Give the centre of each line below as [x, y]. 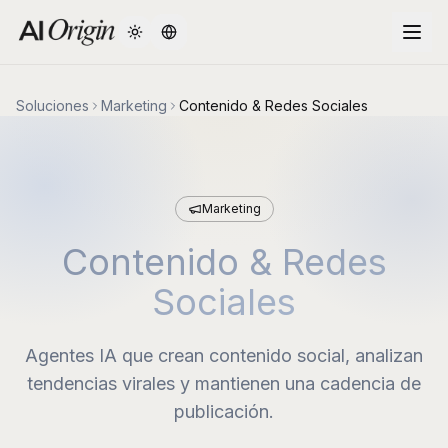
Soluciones [52, 105]
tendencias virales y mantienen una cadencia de [224, 383]
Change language [226, 40]
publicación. [224, 411]
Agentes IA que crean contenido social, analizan [224, 355]
